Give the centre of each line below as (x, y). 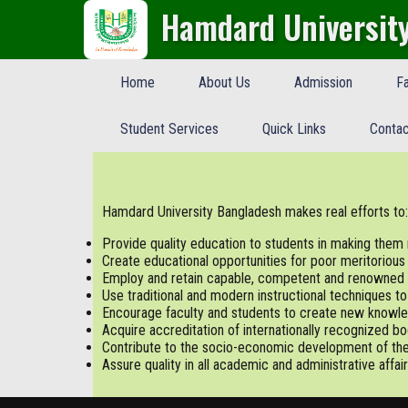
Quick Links (294, 129)
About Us (224, 82)
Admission (323, 82)
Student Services (169, 129)
